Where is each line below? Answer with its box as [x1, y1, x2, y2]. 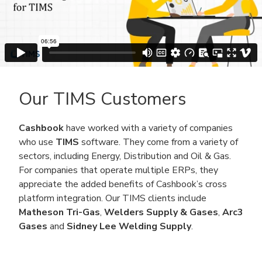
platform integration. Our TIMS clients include [19, 192, 206, 205]
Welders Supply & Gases [104, 206, 218, 219]
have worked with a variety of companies [64, 122, 233, 135]
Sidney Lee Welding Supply [67, 220, 191, 233]
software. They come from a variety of [79, 136, 238, 149]
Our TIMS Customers [19, 87, 186, 111]
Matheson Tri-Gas [19, 206, 100, 219]
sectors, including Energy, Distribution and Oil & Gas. [19, 150, 231, 163]
